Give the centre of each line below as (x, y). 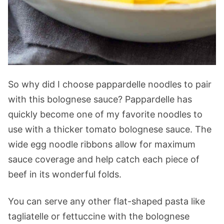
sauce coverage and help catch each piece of (104, 159)
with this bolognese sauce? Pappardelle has (100, 99)
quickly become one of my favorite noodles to (105, 114)
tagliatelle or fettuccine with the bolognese (99, 216)
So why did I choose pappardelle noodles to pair (110, 84)
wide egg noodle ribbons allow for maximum (102, 144)
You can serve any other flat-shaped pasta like (106, 201)
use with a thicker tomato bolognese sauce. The (110, 129)
